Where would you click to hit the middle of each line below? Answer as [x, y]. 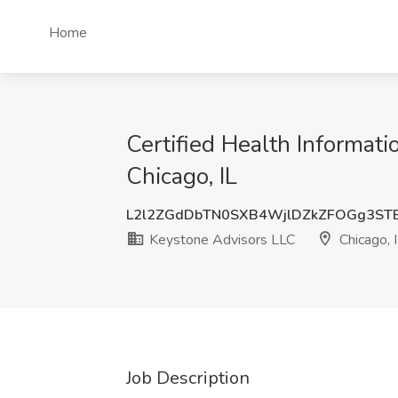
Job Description [188, 378]
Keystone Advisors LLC [220, 240]
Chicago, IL [182, 176]
